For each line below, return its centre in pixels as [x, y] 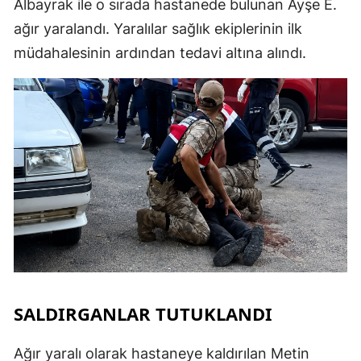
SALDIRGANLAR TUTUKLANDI [143, 313]
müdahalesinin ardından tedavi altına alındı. [160, 52]
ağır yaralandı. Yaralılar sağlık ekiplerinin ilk [158, 28]
